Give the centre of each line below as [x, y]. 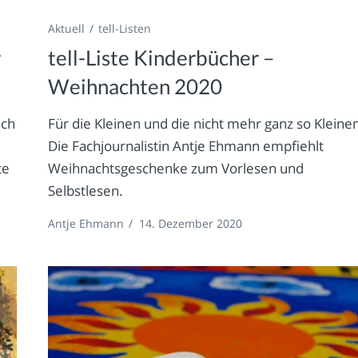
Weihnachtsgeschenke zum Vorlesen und [176, 168]
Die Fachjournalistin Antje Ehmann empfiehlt [186, 145]
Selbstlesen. [86, 190]
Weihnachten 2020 [135, 86]
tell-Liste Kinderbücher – [161, 57]
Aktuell [67, 28]
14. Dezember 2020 [191, 223]
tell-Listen [125, 28]
